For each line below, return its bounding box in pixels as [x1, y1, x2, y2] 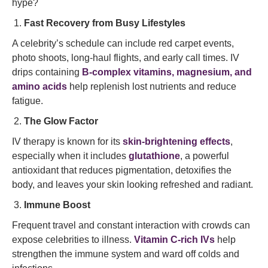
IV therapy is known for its [12, 136, 123, 147]
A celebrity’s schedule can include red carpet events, [12, 38, 234, 48]
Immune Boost [24, 200, 90, 210]
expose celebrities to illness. [12, 234, 134, 245]
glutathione [129, 151, 180, 161]
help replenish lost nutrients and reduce [67, 81, 236, 92]
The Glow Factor [24, 116, 98, 126]
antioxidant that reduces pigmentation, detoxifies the [12, 165, 232, 175]
